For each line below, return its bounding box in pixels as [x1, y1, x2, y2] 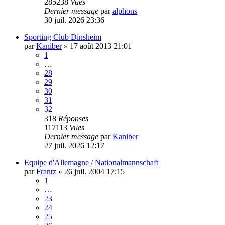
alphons [113, 6, 137, 15]
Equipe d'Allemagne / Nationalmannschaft [24, 158, 158, 167]
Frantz [36, 167, 56, 176]
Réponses [58, 114, 88, 123]
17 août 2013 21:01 [70, 41, 132, 50]
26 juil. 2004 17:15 [64, 167, 125, 176]
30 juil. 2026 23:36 [44, 15, 104, 24]
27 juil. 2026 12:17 [44, 141, 104, 150]
